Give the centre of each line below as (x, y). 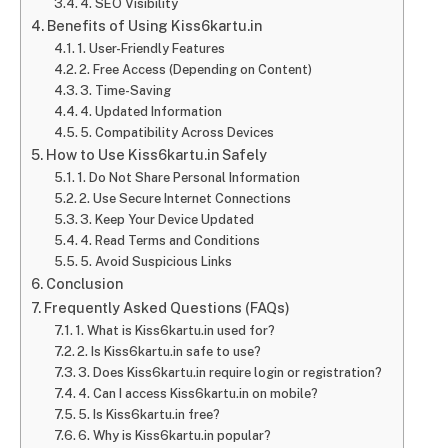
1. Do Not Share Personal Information (189, 178)
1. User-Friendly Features (151, 49)
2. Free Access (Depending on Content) (196, 70)
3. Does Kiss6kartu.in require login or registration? (230, 373)
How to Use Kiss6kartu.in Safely (156, 155)
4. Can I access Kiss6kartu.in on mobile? (198, 394)
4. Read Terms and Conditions (170, 241)
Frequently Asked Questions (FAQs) (166, 308)
